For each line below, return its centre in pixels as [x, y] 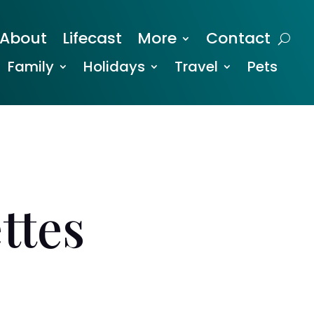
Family [31, 67]
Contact [239, 38]
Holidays [115, 67]
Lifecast [93, 38]
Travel [197, 67]
